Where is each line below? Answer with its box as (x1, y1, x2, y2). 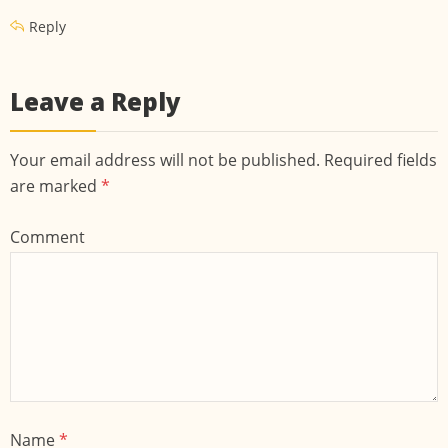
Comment (10, 226, 85, 249)
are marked (10, 175, 101, 198)
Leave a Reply (10, 85, 181, 119)
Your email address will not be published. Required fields (10, 149, 437, 172)
